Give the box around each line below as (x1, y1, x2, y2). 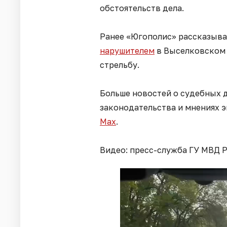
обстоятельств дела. (100, 3, 184, 13)
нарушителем (100, 45, 155, 56)
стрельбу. (100, 59, 139, 70)
